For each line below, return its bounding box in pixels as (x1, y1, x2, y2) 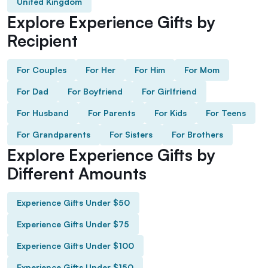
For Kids (154, 107, 187, 118)
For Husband (17, 107, 69, 118)
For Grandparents (17, 129, 90, 139)
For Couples (17, 64, 66, 75)
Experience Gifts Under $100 (17, 240, 134, 251)
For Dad (17, 86, 48, 96)
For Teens (206, 107, 246, 118)
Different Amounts (7, 163, 147, 183)
